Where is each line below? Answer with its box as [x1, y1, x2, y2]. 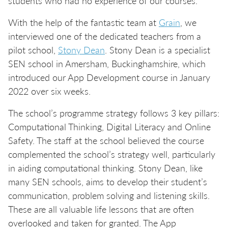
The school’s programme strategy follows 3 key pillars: [8, 106, 219, 119]
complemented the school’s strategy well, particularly [8, 148, 215, 160]
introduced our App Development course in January [8, 71, 210, 83]
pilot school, [8, 43, 58, 56]
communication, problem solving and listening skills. [8, 189, 210, 202]
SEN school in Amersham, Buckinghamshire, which [8, 57, 206, 70]
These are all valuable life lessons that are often [8, 203, 194, 215]
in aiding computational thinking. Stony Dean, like [8, 161, 203, 174]
